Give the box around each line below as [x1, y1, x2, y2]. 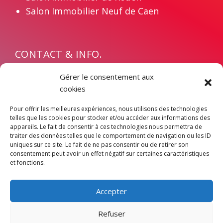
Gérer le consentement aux [60, 72, 154, 82]
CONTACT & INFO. [15, 47, 102, 61]
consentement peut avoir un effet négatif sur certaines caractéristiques [10, 149, 209, 158]
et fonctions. [10, 158, 45, 167]
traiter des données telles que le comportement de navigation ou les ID [10, 131, 211, 140]
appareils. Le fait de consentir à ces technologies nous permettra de [10, 122, 202, 131]
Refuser [98, 208, 125, 219]
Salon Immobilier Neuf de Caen [25, 5, 159, 17]
